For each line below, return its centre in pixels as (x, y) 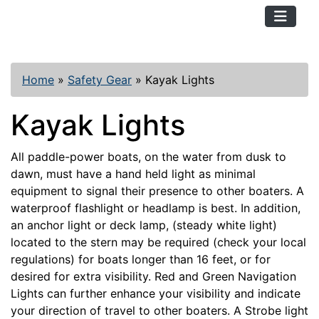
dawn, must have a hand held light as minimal (133, 174)
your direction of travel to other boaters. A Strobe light (159, 310)
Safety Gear (100, 80)
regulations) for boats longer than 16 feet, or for (141, 259)
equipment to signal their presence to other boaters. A (157, 191)
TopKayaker (55, 16)
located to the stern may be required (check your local (158, 242)
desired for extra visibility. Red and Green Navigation (153, 276)
